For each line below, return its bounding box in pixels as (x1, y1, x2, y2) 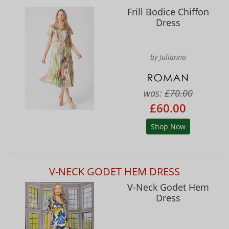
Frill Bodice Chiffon (127, 6, 209, 18)
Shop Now (150, 121, 186, 131)
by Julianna (150, 52, 186, 62)
